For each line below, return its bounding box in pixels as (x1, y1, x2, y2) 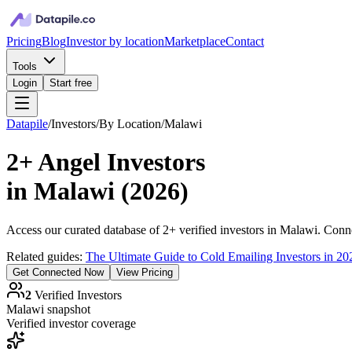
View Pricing (116, 266, 173, 278)
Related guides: (6, 249, 86, 263)
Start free (49, 77, 92, 89)
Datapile (6, 117, 48, 130)
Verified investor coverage (6, 316, 136, 330)
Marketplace (164, 35, 225, 48)
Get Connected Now (13, 266, 104, 278)
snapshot (44, 302, 90, 316)
